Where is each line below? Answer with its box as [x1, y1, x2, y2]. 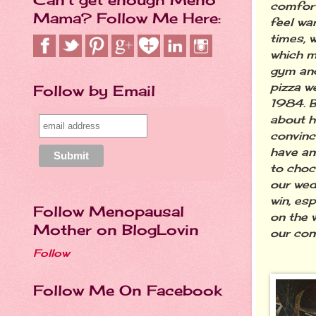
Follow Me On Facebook [33, 281, 221, 299]
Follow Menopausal [33, 202, 184, 220]
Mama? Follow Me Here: [33, 9, 221, 27]
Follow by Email [33, 82, 155, 99]
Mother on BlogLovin [33, 221, 199, 238]
